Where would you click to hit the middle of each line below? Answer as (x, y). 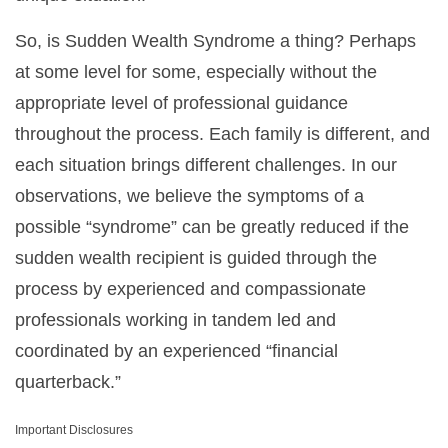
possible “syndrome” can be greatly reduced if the (212, 227)
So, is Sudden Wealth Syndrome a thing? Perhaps (215, 41)
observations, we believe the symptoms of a (189, 196)
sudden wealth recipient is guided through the (196, 258)
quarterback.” (68, 382)
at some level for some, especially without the (196, 72)
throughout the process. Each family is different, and (222, 134)
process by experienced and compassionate (190, 289)
